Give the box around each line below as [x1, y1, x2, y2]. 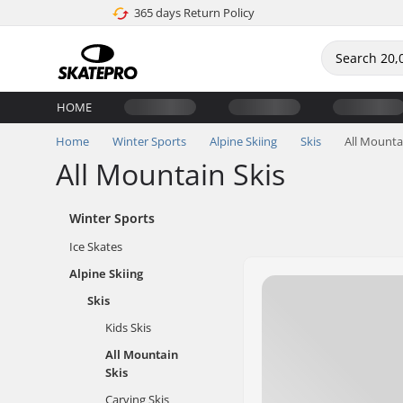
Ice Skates [69, 238, 122, 255]
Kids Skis [105, 319, 151, 336]
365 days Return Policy [133, 4, 255, 21]
